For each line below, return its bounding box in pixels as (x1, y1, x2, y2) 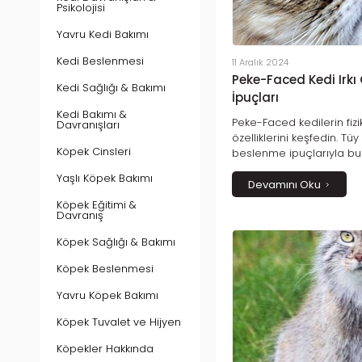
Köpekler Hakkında (57, 341, 154, 356)
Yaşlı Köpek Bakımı (57, 170, 153, 186)
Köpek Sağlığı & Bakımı (57, 234, 175, 250)
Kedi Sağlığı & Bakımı (57, 80, 166, 95)
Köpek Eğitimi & (57, 197, 137, 213)
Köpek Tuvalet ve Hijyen (57, 314, 181, 330)
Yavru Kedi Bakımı (57, 27, 149, 42)
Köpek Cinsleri (57, 144, 131, 159)
